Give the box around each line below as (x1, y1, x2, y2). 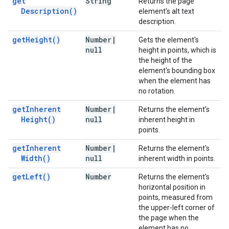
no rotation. (139, 87, 175, 95)
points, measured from (139, 193, 213, 201)
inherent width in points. (139, 154, 215, 163)
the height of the (139, 56, 192, 64)
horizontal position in (139, 183, 205, 191)
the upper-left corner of (139, 203, 215, 212)
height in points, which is (139, 46, 216, 54)
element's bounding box (139, 66, 215, 75)
